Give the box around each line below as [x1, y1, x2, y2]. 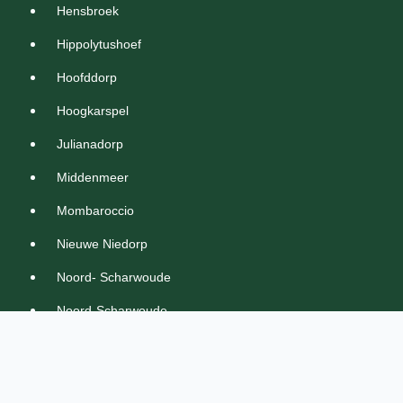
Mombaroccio [57, 203, 134, 218]
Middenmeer [57, 170, 129, 184]
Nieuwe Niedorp [57, 237, 148, 251]
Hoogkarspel [57, 103, 129, 118]
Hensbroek [57, 4, 119, 18]
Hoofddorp [57, 70, 117, 85]
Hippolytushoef [57, 37, 141, 51]
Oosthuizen [57, 370, 121, 384]
